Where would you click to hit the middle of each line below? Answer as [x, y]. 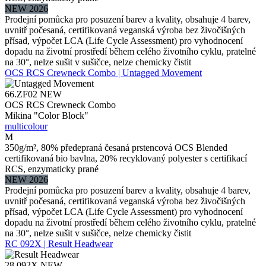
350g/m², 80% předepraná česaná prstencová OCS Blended [116, 147]
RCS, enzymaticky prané [52, 169]
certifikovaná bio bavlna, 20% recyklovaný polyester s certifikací [126, 158]
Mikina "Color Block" [47, 115]
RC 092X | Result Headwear [59, 243]
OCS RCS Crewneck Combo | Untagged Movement [103, 72]
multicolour [26, 126]
